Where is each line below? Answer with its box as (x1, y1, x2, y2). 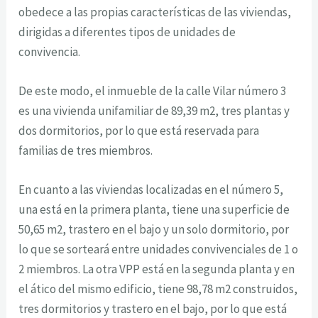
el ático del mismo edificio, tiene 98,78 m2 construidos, (18, 281, 298, 297)
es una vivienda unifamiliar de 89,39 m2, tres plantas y (18, 102, 290, 119)
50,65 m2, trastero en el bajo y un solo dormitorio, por (18, 221, 290, 238)
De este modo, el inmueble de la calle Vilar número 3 (18, 82, 287, 99)
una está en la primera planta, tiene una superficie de (18, 202, 290, 218)
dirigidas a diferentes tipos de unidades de (18, 23, 236, 40)
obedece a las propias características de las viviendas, (18, 4, 292, 20)
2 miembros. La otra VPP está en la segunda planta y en (18, 261, 295, 278)
